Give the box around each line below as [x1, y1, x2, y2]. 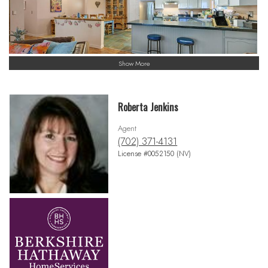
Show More [118, 58, 150, 68]
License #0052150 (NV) [118, 148, 191, 160]
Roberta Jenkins [118, 100, 179, 115]
